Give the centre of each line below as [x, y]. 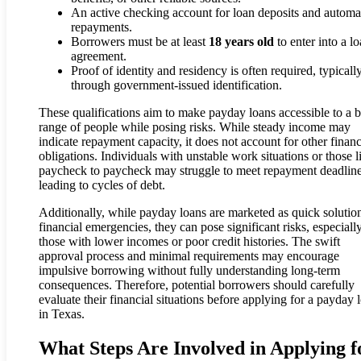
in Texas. [62, 314]
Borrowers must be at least [140, 42]
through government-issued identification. [176, 85]
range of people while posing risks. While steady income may [195, 127]
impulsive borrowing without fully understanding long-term [189, 271]
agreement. [99, 56]
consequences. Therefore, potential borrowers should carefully [197, 285]
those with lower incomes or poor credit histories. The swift [189, 242]
